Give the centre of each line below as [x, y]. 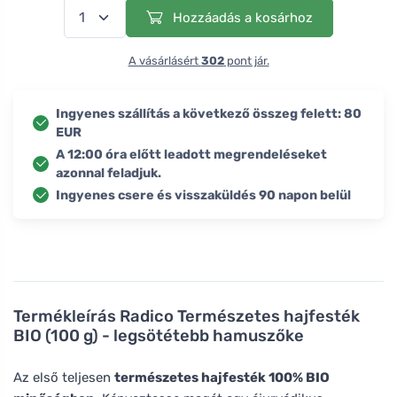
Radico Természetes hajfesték [240, 316]
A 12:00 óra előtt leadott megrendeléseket [191, 154]
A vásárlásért [164, 60]
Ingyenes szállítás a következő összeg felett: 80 [209, 113]
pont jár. [246, 60]
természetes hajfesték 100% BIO [222, 377]
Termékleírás [66, 316]
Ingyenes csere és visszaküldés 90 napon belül [203, 195]
